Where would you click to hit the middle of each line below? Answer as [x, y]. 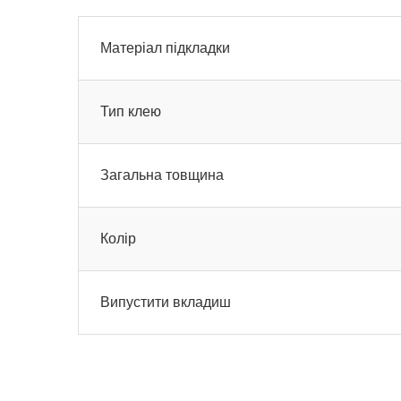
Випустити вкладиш [166, 302]
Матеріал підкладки [165, 48]
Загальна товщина [162, 175]
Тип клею [131, 111]
